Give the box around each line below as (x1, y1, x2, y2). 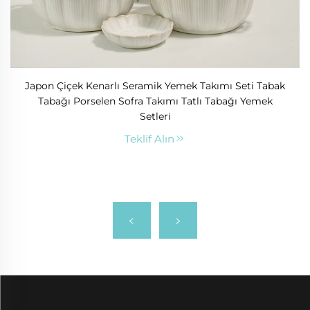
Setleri (139, 110, 171, 123)
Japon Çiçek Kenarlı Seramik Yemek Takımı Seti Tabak (25, 80, 285, 93)
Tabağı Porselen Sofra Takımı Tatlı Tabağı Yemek (37, 95, 273, 108)
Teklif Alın (125, 132, 174, 146)
